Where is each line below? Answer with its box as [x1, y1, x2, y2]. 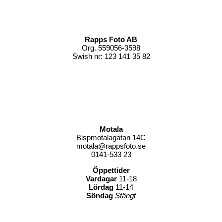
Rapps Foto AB [85, 35, 137, 44]
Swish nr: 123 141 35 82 [72, 52, 150, 61]
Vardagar [85, 174, 117, 183]
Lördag [89, 183, 113, 192]
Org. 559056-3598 [82, 44, 140, 53]
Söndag [86, 191, 113, 200]
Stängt [115, 191, 136, 200]
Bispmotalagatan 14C [76, 133, 146, 142]
